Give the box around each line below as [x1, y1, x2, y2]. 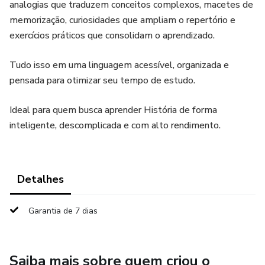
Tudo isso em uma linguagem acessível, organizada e [9, 59, 229, 72]
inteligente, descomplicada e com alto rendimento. [9, 119, 221, 132]
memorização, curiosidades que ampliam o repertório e [9, 14, 235, 27]
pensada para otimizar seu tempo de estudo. [9, 74, 195, 87]
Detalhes [17, 172, 64, 186]
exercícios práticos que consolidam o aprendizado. [9, 29, 215, 42]
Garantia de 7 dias [28, 205, 98, 216]
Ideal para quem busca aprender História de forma [9, 104, 217, 117]
